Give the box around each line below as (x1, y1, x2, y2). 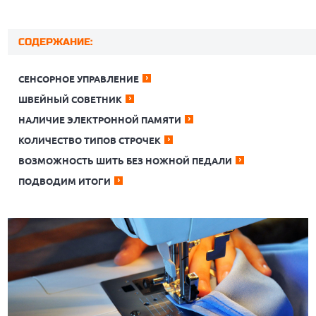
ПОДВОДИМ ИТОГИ (18, 176, 111, 186)
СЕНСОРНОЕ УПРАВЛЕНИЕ (18, 74, 140, 84)
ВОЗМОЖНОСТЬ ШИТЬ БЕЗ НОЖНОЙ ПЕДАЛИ (18, 156, 233, 166)
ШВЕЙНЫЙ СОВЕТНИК (18, 95, 123, 104)
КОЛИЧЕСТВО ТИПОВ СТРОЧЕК (18, 135, 162, 145)
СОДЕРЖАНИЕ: (18, 36, 93, 48)
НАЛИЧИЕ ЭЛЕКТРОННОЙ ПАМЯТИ (18, 115, 182, 125)
